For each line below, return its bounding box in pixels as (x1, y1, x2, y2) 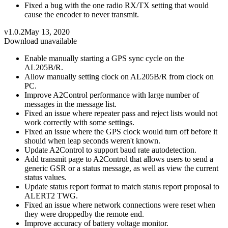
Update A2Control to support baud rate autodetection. (24, 145, 196, 154)
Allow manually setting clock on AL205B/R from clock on (24, 72, 214, 81)
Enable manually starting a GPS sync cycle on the (24, 53, 184, 63)
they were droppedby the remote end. (24, 209, 144, 218)
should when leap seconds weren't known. (24, 136, 160, 145)
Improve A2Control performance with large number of (24, 90, 199, 99)
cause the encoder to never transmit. (24, 10, 139, 19)
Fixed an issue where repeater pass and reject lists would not (24, 108, 217, 118)
